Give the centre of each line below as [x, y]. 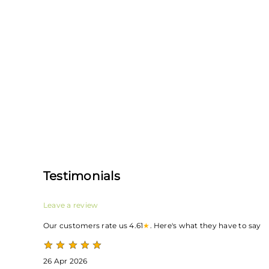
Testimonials [82, 176]
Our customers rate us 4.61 [93, 225]
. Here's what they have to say [205, 225]
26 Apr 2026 [65, 261]
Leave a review [71, 205]
